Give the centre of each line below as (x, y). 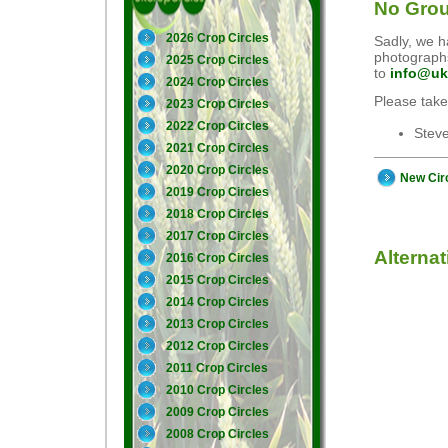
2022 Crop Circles (217, 126)
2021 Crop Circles (217, 148)
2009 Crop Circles (217, 412)
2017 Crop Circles (217, 236)
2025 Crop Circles (217, 60)
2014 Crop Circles (217, 302)
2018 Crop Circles (217, 214)
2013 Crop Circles (217, 324)
